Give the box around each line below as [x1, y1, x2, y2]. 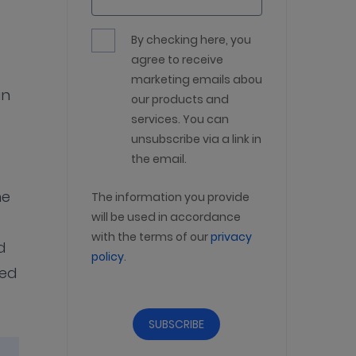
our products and [130, 91, 229, 106]
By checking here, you [130, 32, 251, 47]
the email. [130, 151, 187, 166]
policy [91, 249, 124, 264]
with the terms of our [91, 229, 211, 244]
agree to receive [130, 52, 223, 67]
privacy [210, 229, 252, 244]
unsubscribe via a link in [130, 131, 261, 146]
